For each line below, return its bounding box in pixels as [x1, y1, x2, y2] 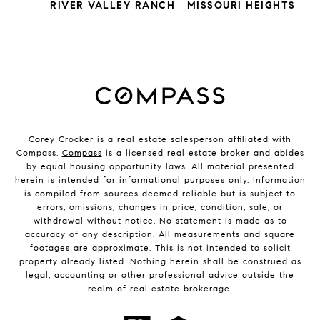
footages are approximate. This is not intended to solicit [29, 242, 291, 254]
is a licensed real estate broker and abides [101, 147, 304, 159]
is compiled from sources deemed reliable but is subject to [24, 188, 296, 199]
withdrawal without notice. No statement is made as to [33, 215, 287, 226]
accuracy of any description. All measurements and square [25, 229, 295, 240]
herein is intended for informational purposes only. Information [14, 174, 306, 186]
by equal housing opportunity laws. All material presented [26, 161, 294, 172]
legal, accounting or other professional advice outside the [26, 269, 294, 281]
